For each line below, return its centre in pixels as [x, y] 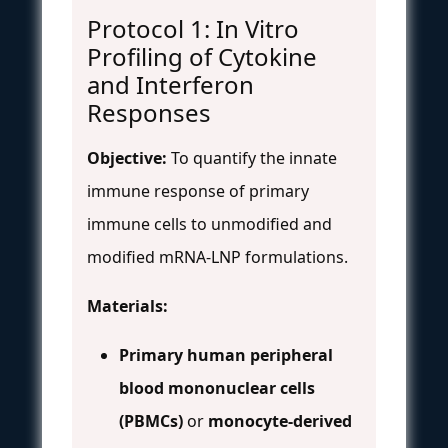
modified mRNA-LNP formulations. [217, 256]
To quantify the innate [252, 157]
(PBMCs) [151, 420]
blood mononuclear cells [217, 387]
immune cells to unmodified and [209, 223]
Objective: [127, 157]
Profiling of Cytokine [202, 56]
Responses [149, 112]
